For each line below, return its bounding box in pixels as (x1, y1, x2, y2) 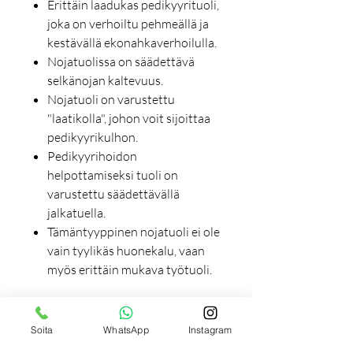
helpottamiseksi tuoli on (47, 167, 178, 184)
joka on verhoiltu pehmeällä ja (47, 16, 209, 32)
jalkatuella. (47, 205, 108, 221)
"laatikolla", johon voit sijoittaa (47, 110, 210, 127)
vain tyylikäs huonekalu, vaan (47, 243, 205, 259)
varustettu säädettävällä (47, 186, 180, 203)
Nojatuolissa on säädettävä (47, 54, 195, 70)
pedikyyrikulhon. (47, 129, 140, 146)
